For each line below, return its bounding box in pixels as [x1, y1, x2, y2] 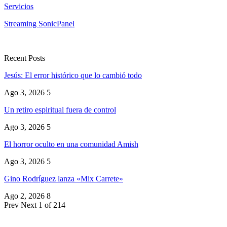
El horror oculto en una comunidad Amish [4, 140, 138, 149]
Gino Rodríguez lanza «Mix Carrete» [4, 174, 123, 183]
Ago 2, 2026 [4, 192, 45, 201]
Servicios [4, 2, 33, 11]
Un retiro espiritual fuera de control [4, 105, 116, 115]
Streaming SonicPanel [4, 19, 74, 28]
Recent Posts [4, 54, 45, 63]
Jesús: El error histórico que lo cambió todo [4, 71, 142, 80]
